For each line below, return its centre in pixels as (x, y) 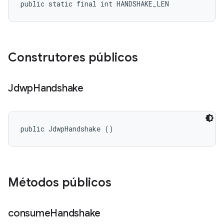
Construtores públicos (73, 57)
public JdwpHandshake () (67, 129)
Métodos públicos (60, 182)
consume (29, 213)
